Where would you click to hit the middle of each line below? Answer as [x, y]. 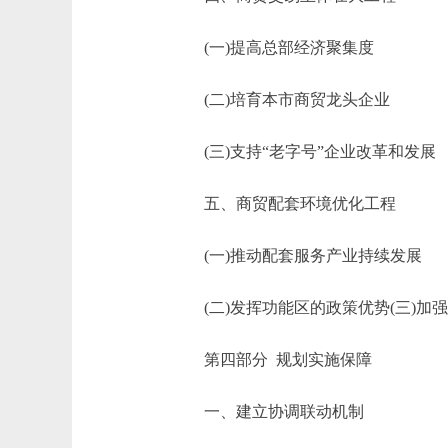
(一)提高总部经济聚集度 [273, 47]
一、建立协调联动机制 [268, 411]
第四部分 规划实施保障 [272, 359]
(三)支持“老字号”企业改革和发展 [304, 151]
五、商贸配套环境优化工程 [284, 203]
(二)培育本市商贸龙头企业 [281, 99]
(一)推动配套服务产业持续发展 [297, 255]
